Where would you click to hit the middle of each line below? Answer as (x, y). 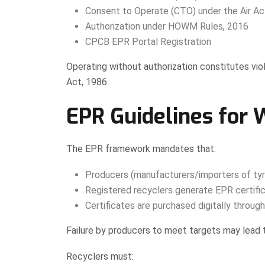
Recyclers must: (100, 256)
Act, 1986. (88, 82)
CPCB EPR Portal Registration (148, 41)
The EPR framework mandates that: (141, 148)
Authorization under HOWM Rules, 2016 (167, 26)
